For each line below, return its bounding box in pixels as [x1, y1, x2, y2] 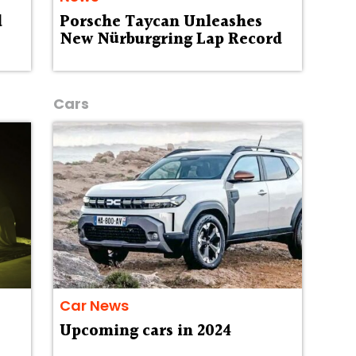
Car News [59, 295, 129, 315]
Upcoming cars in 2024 [59, 318, 231, 344]
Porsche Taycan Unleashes [59, 9, 262, 35]
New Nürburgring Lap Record [59, 26, 282, 52]
